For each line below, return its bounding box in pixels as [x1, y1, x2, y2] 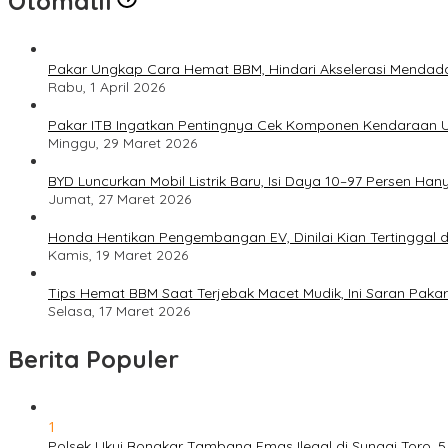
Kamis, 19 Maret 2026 [48, 245, 188, 264]
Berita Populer [8, 343, 179, 374]
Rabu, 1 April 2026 [48, 77, 165, 96]
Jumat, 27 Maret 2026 [48, 189, 191, 208]
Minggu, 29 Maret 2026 [48, 133, 197, 152]
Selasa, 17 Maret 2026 [48, 301, 190, 320]
